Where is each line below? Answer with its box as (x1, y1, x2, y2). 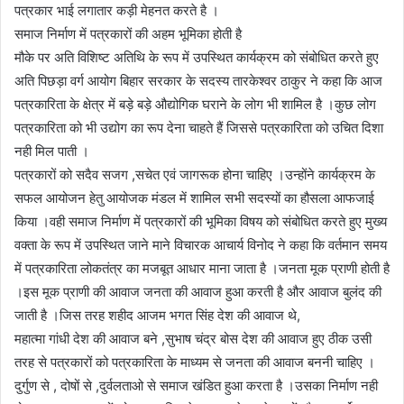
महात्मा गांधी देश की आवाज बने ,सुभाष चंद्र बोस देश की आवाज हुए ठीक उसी (14, 329, 372, 347)
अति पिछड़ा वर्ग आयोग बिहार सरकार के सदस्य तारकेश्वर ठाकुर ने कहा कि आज (14, 71, 382, 89)
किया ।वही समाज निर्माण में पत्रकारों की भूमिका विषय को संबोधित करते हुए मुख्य (14, 212, 387, 230)
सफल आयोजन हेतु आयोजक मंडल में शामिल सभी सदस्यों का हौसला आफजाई (14, 188, 374, 207)
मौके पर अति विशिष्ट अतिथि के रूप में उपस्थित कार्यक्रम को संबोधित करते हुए (14, 48, 379, 66)
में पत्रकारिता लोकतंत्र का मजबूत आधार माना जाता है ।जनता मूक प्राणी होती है (14, 259, 390, 277)
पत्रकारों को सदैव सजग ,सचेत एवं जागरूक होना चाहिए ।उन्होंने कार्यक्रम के (14, 165, 375, 183)
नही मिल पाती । (14, 142, 89, 160)
